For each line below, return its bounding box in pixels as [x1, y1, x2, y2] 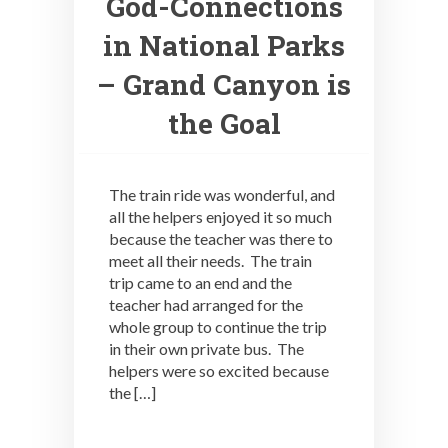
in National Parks [103, 27, 345, 65]
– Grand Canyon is [97, 66, 351, 104]
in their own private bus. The [109, 339, 304, 359]
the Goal [167, 105, 281, 143]
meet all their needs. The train [109, 251, 312, 271]
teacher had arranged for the [109, 295, 303, 315]
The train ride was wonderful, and [109, 185, 335, 205]
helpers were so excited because [109, 361, 329, 381]
